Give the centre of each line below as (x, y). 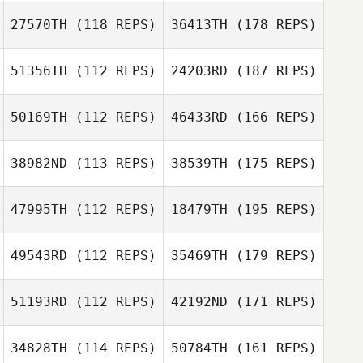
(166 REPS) (272, 117)
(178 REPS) (272, 25)
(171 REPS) (272, 302)
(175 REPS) (272, 163)
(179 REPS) (272, 256)
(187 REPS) (272, 71)
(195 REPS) (272, 209)
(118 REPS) (112, 25)
